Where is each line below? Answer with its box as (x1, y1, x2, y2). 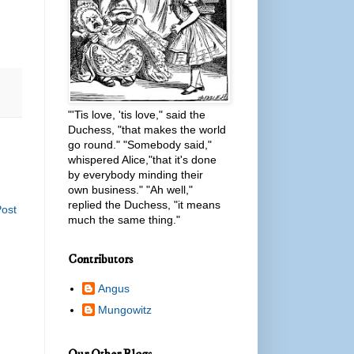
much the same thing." (68, 213, 180, 226)
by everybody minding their (68, 168, 203, 181)
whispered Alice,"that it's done (68, 153, 217, 166)
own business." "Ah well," (68, 183, 193, 196)
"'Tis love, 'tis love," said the (68, 107, 205, 121)
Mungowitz (97, 303, 152, 317)
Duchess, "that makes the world (68, 122, 226, 136)
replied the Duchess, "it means (68, 198, 220, 211)
